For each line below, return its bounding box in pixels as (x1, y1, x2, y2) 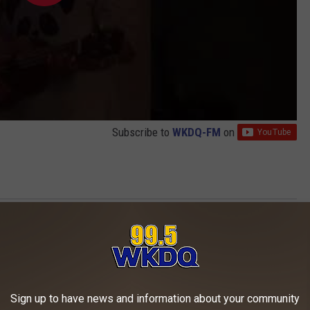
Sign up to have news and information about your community (10, 292, 300, 305)
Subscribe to (112, 125, 172, 139)
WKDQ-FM (172, 125, 221, 139)
